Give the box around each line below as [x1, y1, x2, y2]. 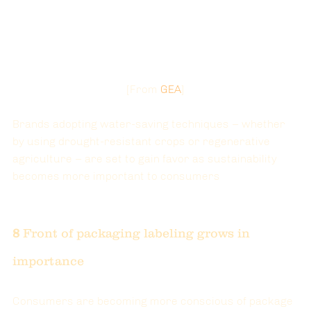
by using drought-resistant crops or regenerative [12, 134, 273, 148]
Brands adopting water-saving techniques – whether [12, 117, 288, 131]
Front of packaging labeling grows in [19, 226, 253, 240]
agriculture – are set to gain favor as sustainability [12, 151, 280, 165]
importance [12, 253, 84, 268]
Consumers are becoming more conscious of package [12, 294, 296, 308]
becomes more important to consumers [12, 169, 220, 183]
